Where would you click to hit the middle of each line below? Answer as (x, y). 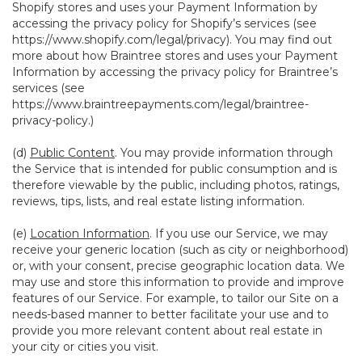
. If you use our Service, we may (239, 234)
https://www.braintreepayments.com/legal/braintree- (160, 104)
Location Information (90, 234)
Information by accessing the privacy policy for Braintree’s (175, 72)
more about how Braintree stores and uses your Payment (175, 56)
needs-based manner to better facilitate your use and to (170, 314)
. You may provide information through (224, 153)
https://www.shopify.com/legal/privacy (119, 40)
